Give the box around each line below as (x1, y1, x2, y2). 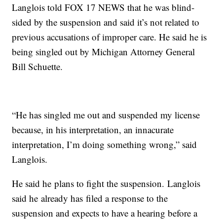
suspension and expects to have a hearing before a (12, 207, 198, 220)
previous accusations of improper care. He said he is (12, 31, 207, 43)
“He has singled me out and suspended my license (12, 109, 200, 121)
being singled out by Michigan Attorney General (12, 45, 195, 58)
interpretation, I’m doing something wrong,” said (12, 138, 197, 151)
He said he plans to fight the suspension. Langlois (12, 177, 201, 190)
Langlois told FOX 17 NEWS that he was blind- (12, 1, 195, 14)
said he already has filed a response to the (12, 192, 168, 205)
